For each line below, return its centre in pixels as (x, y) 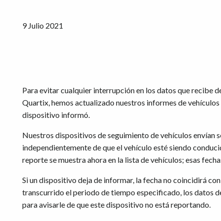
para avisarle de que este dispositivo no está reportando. (116, 205)
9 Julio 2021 (43, 26)
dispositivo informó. (56, 115)
